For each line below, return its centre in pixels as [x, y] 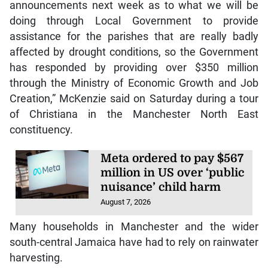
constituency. [41, 130]
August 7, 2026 [126, 202]
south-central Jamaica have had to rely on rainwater [134, 243]
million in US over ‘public [173, 173]
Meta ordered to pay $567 [172, 159]
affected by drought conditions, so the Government [134, 52]
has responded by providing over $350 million [134, 68]
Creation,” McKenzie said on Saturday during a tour [134, 99]
